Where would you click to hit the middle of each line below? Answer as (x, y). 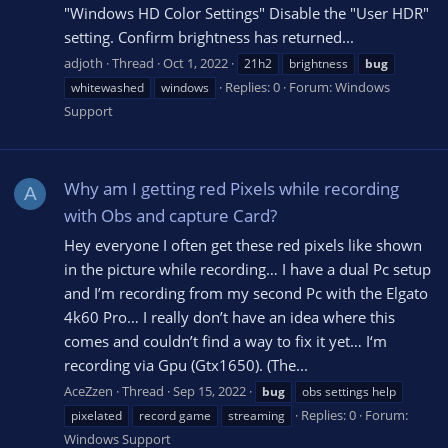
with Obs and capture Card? (170, 216)
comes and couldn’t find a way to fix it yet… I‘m (225, 340)
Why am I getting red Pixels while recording (231, 189)
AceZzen (88, 390)
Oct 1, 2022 (195, 62)
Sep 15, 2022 (209, 390)
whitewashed (107, 87)
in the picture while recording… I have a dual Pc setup (247, 268)
